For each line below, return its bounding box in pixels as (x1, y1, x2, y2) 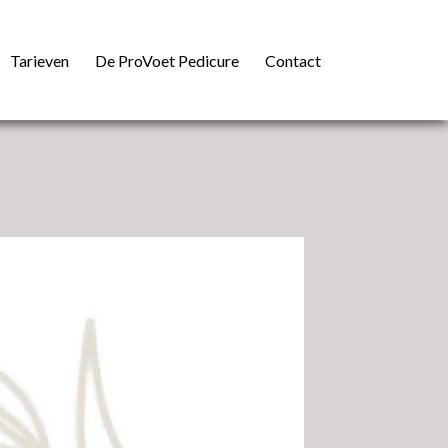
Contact (265, 50, 321, 70)
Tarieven (10, 50, 69, 70)
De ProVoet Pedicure (95, 50, 239, 70)
